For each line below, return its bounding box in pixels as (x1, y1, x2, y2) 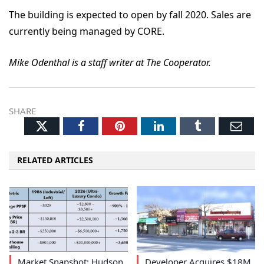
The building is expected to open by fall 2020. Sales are (9, 8, 251, 21)
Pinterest (124, 120, 167, 131)
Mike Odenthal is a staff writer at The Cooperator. (9, 56, 216, 69)
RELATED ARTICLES (17, 154, 93, 166)
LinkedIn (163, 120, 207, 131)
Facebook (83, 120, 130, 131)
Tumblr (200, 120, 236, 131)
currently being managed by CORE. (9, 25, 164, 38)
